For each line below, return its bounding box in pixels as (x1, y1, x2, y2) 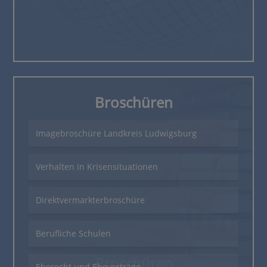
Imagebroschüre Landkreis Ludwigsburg (36, 127, 197, 139)
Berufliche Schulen (36, 227, 111, 239)
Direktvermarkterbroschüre (36, 194, 145, 206)
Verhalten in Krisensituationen (36, 160, 159, 172)
